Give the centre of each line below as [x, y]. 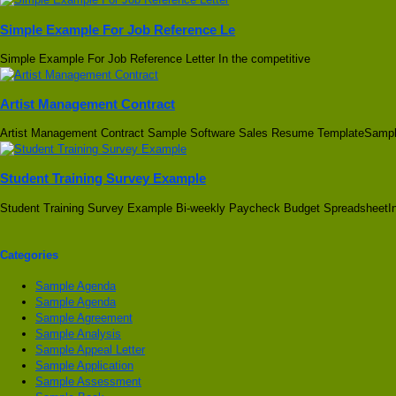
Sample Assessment [88, 382]
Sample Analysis [78, 334]
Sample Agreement [84, 318]
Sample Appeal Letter [90, 350]
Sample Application [84, 366]
